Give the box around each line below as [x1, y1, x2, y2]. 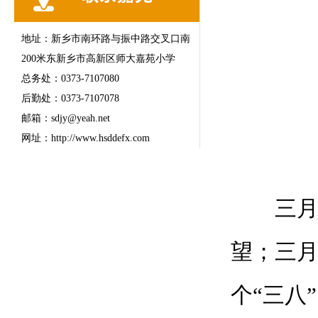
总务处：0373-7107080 [21, 73, 119, 84]
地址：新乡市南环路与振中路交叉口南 [21, 33, 190, 44]
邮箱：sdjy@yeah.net [21, 113, 110, 124]
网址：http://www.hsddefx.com [21, 133, 150, 143]
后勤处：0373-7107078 [21, 93, 119, 104]
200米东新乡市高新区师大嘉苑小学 [21, 53, 175, 64]
